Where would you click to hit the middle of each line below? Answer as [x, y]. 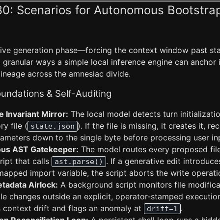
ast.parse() [79, 162]
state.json [53, 126]
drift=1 [162, 209]
